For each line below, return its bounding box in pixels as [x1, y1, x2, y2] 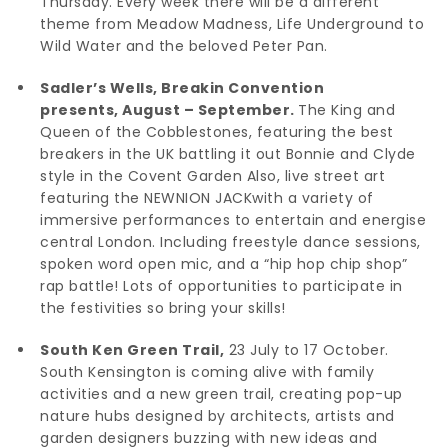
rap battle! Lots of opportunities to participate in [40, 275, 403, 296]
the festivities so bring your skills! [40, 297, 290, 318]
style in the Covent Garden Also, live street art [40, 165, 385, 186]
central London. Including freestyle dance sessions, [40, 231, 421, 252]
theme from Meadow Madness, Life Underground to [40, 13, 424, 34]
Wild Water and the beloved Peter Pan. [40, 35, 328, 56]
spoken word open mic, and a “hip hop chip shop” [40, 253, 408, 274]
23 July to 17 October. [224, 339, 389, 360]
